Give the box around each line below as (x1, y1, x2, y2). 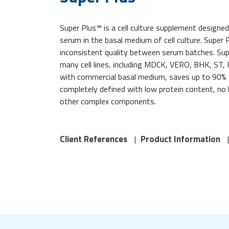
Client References (60, 132, 127, 146)
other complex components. (60, 95, 156, 107)
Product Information (141, 132, 220, 146)
